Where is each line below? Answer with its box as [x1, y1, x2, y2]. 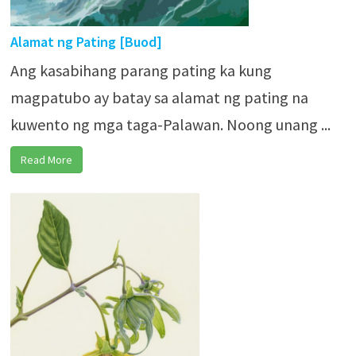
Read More [20, 153, 72, 167]
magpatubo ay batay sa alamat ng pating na [10, 87, 308, 107]
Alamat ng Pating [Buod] [10, 33, 162, 51]
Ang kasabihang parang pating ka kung [10, 60, 272, 80]
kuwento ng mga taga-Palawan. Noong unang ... [10, 114, 331, 134]
